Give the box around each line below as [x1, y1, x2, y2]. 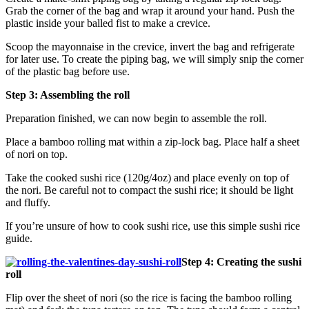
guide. [6, 232, 32, 244]
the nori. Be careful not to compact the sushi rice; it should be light [6, 183, 293, 196]
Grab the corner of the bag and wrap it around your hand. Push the [6, 4, 295, 17]
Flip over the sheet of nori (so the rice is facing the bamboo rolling [6, 291, 292, 303]
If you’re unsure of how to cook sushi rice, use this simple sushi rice [6, 219, 300, 232]
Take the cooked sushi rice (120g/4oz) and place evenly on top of [6, 171, 289, 183]
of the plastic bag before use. [6, 65, 130, 77]
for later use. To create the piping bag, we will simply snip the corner [6, 52, 303, 65]
